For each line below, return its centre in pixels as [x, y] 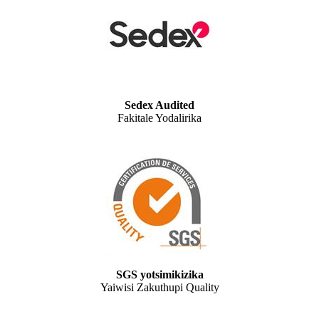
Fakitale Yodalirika [159, 118]
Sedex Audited [159, 105]
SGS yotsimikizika [159, 275]
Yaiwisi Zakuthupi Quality [159, 288]
